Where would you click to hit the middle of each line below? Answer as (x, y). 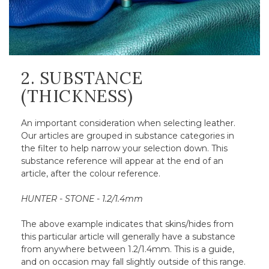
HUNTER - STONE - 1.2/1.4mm (82, 199)
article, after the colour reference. (91, 174)
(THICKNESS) (77, 96)
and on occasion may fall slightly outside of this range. (133, 262)
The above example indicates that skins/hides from (127, 224)
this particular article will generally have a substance (128, 237)
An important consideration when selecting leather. (128, 123)
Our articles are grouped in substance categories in (128, 136)
